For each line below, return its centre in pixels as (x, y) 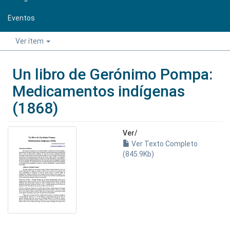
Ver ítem (30, 41)
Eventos (21, 18)
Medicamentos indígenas (99, 91)
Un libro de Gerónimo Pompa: (112, 74)
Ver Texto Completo (164, 144)
